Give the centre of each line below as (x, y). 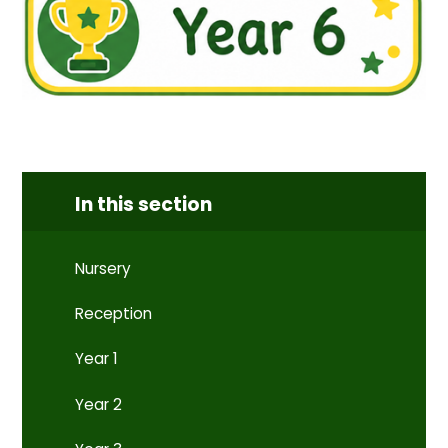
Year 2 (99, 404)
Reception (114, 314)
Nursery (103, 268)
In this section (144, 205)
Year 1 (97, 359)
